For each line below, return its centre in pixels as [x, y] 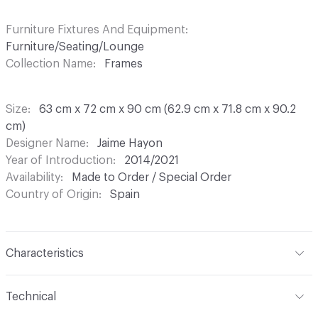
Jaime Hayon [130, 144]
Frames [124, 64]
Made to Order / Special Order [152, 178]
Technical [31, 297]
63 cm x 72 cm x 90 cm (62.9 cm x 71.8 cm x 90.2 [168, 110]
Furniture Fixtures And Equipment [95, 30]
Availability [33, 178]
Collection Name [49, 64]
